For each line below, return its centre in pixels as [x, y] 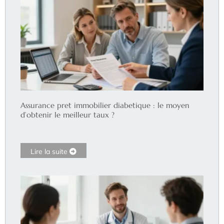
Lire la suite [50, 151]
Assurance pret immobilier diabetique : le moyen [105, 105]
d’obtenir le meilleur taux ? [67, 114]
